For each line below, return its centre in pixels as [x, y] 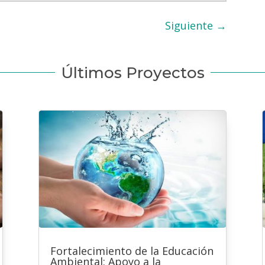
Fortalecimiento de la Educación [132, 251]
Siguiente [189, 26]
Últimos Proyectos [132, 72]
